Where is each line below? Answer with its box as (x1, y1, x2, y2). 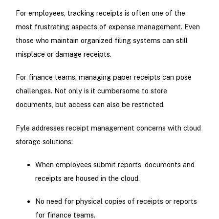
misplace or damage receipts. (15, 50, 111, 59)
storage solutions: (15, 137, 73, 146)
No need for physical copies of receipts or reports (35, 197, 197, 205)
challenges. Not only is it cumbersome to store (15, 87, 167, 95)
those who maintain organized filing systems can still (15, 36, 188, 45)
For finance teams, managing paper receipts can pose (15, 73, 192, 82)
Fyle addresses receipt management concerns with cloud (15, 123, 201, 132)
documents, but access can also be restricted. (15, 100, 165, 109)
